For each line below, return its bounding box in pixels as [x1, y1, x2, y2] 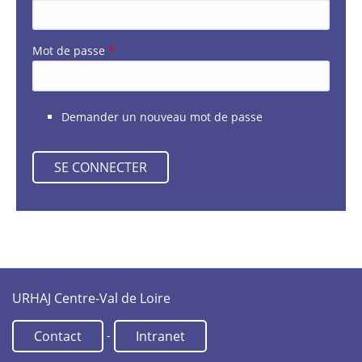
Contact [34, 326, 82, 345]
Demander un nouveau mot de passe [61, 108, 263, 124]
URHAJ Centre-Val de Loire [12, 288, 170, 307]
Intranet [136, 326, 185, 345]
